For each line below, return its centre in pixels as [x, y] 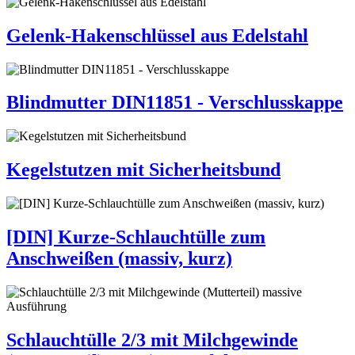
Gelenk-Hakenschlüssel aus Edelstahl [157, 35]
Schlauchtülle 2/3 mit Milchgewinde [152, 340]
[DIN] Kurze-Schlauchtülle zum [136, 237]
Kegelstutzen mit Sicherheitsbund [143, 170]
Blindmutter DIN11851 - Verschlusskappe [175, 103]
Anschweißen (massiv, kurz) [119, 259]
